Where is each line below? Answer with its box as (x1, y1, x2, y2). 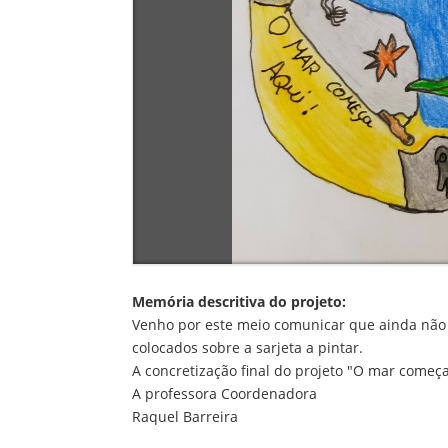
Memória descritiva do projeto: (132, 291, 346, 311)
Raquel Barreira (132, 406, 238, 426)
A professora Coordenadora (132, 383, 317, 403)
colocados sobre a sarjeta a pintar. (132, 337, 363, 357)
